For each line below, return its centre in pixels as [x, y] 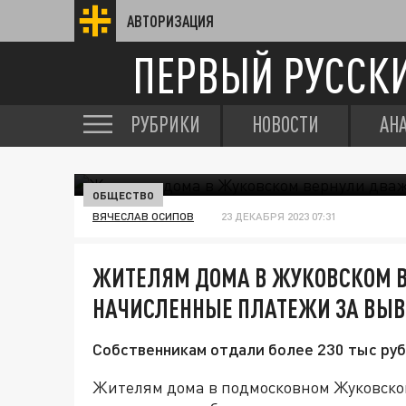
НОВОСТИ [285, 124]
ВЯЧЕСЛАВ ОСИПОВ [143, 216]
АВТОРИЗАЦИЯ [170, 21]
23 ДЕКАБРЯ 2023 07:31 [279, 216]
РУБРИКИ [165, 124]
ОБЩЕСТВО [123, 195]
